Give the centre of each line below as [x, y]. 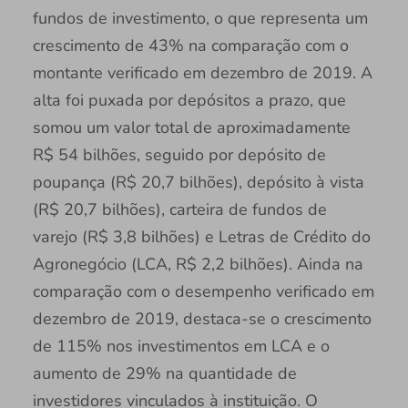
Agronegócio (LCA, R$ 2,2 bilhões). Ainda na [198, 264]
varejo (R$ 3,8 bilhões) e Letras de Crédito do [201, 236]
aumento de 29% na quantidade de [164, 373]
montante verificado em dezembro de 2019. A [202, 72]
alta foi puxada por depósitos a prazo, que [189, 100]
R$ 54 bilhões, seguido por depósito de [179, 154]
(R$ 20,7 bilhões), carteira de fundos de [179, 209]
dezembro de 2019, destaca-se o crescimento [202, 318]
